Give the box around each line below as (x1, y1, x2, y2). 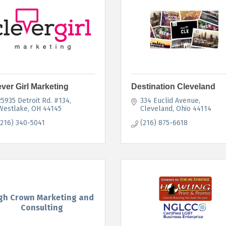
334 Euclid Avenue (140, 96, 199, 105)
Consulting (20, 203, 63, 213)
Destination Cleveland (131, 82, 215, 91)
